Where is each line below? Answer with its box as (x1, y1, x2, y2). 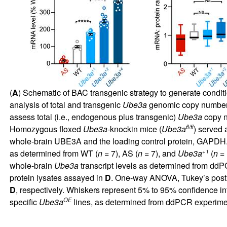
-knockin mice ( (107, 123, 162, 135)
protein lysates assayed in (9, 171, 105, 183)
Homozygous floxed (9, 123, 83, 135)
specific (9, 196, 39, 208)
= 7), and (142, 147, 178, 159)
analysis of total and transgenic (9, 98, 123, 110)
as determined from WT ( (9, 147, 98, 159)
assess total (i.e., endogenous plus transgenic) (9, 110, 178, 123)
